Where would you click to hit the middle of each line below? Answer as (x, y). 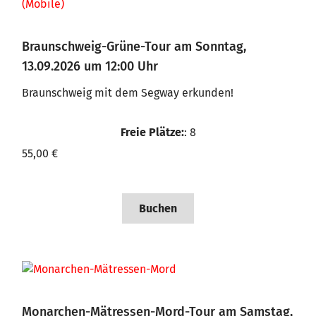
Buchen (158, 208)
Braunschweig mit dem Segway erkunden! (128, 93)
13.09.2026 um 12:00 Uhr (90, 66)
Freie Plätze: (152, 132)
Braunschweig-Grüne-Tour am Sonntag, (134, 47)
